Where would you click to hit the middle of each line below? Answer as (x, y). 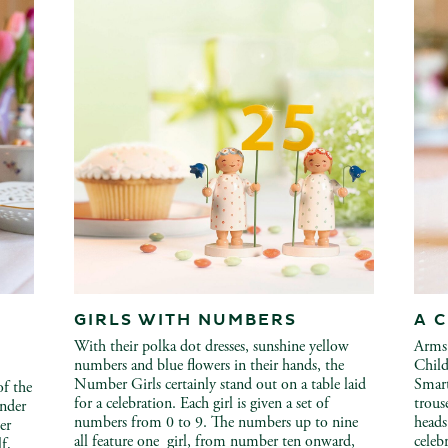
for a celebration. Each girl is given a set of (201, 403)
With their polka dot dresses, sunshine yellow (211, 346)
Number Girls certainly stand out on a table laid (220, 384)
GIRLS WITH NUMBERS (185, 320)
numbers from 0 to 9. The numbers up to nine (216, 422)
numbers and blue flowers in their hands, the (209, 365)
